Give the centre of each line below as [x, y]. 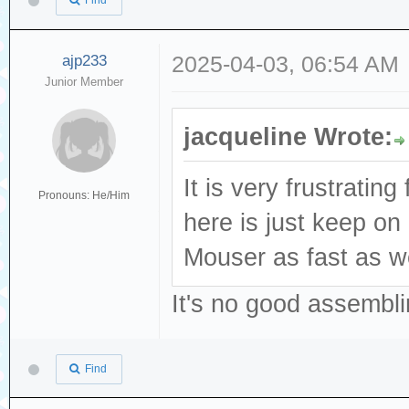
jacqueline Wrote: [288, 136]
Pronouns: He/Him [84, 195]
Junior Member [84, 81]
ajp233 [84, 60]
